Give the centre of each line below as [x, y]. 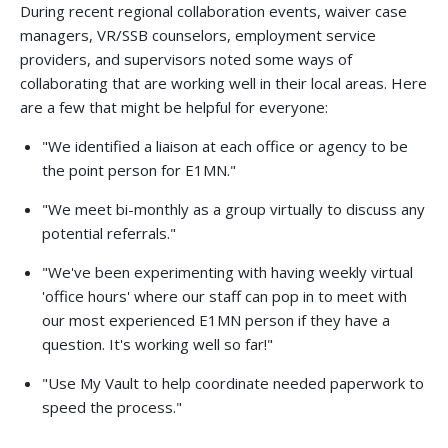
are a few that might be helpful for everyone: [174, 106]
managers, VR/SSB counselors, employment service [198, 34]
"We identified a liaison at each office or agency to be [225, 145]
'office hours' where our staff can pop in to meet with [224, 295]
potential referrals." [109, 232]
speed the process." [112, 406]
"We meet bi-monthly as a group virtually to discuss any [233, 208]
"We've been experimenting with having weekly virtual [227, 271]
